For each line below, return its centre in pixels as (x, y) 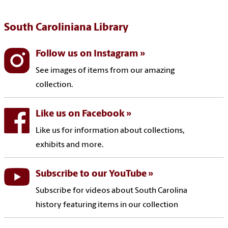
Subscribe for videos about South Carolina (111, 191)
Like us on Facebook (80, 115)
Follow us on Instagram (87, 54)
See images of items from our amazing (105, 71)
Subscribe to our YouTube (91, 175)
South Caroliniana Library (66, 28)
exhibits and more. (69, 145)
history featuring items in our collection (107, 205)
